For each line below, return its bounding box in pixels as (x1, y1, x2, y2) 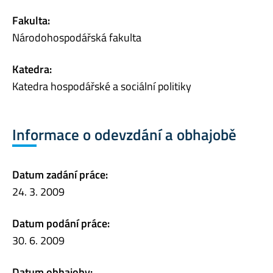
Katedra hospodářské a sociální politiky (12, 78, 191, 95)
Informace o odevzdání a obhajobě (12, 123, 236, 147)
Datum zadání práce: (12, 166, 108, 183)
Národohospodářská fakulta (12, 29, 141, 46)
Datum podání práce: (12, 214, 110, 232)
